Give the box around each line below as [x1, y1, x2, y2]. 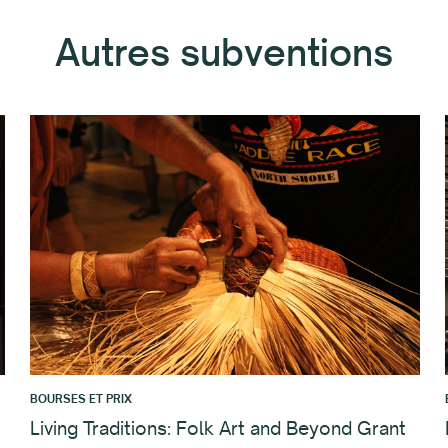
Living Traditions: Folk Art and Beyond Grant [29, 415, 406, 440]
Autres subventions [55, 29, 393, 76]
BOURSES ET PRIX [29, 391, 132, 406]
